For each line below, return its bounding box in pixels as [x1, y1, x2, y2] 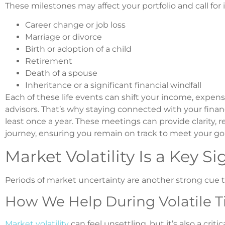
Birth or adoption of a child [25, 44, 132, 54]
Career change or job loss [25, 20, 126, 30]
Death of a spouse [25, 68, 97, 78]
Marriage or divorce [25, 32, 102, 42]
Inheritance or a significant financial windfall [25, 80, 201, 90]
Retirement [25, 56, 72, 66]
